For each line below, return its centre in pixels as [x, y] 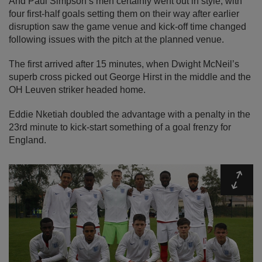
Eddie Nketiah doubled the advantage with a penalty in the [130, 115]
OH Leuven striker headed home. [77, 90]
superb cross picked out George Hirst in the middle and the [130, 77]
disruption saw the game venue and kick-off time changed [127, 27]
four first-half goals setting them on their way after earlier [124, 14]
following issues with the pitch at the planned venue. [116, 40]
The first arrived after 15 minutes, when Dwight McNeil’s [124, 64]
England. [27, 140]
